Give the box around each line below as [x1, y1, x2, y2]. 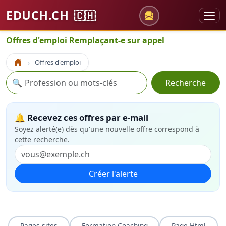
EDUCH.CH [6, 7, 72, 23]
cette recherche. [15, 135, 70, 144]
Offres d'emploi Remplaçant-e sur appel [6, 35, 164, 46]
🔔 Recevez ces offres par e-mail [15, 111, 148, 123]
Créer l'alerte [88, 168, 138, 179]
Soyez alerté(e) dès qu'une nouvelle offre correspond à [15, 124, 199, 134]
